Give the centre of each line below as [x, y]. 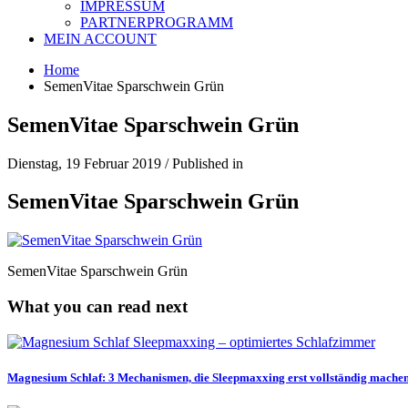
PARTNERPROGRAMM [157, 22]
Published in [208, 163]
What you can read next [97, 307]
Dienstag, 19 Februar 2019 [84, 163]
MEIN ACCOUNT [100, 38]
